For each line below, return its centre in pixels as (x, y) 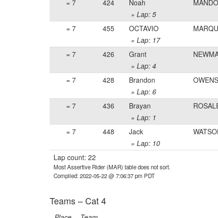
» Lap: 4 (143, 66)
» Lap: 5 (143, 14)
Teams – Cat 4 (78, 200)
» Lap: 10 (145, 143)
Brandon (142, 80)
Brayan (140, 106)
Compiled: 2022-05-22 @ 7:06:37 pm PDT (104, 176)
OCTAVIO (144, 28)
